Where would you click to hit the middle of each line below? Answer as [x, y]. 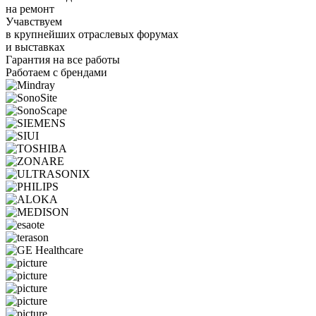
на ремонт [30, 8]
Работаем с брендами [56, 72]
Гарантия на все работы [63, 59]
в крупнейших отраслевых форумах [92, 34]
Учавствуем [34, 21]
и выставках [35, 47]
